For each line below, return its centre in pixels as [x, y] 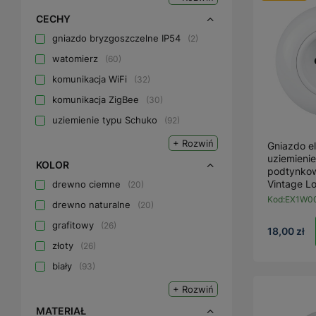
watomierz [75, 59]
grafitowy [73, 225]
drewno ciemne [86, 184]
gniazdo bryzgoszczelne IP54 [116, 38]
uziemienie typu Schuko [105, 120]
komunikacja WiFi [90, 79]
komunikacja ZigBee [96, 99]
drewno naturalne [91, 205]
